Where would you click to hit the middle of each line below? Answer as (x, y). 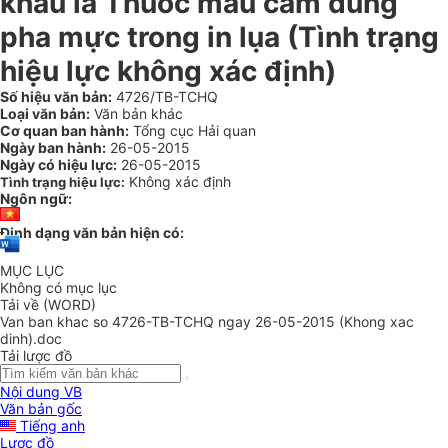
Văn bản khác (136, 113)
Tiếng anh (50, 426)
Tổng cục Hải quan (192, 130)
